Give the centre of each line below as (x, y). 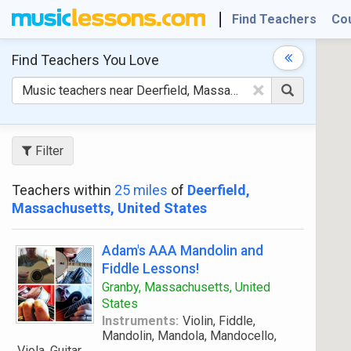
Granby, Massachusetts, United (186, 287)
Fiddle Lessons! (150, 268)
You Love (129, 60)
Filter (48, 151)
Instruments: (140, 321)
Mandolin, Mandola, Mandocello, (189, 336)
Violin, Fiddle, (219, 321)
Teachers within (63, 190)
